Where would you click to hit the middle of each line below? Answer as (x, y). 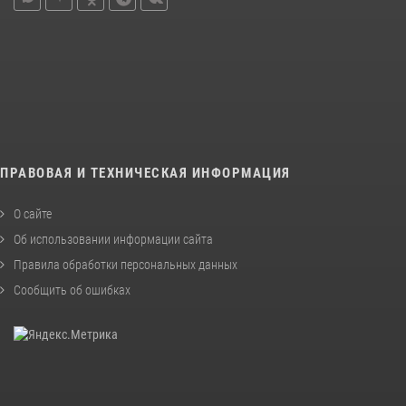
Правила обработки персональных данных (126, 264)
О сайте (33, 213)
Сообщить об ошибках (72, 290)
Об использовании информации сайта (113, 239)
